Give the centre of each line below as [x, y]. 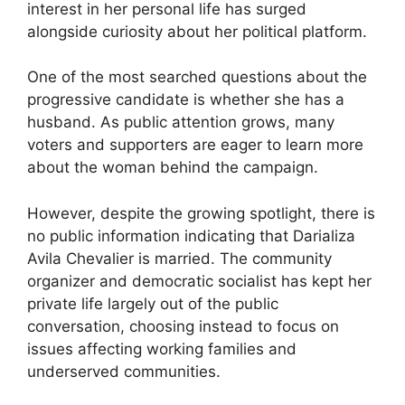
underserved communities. [124, 371]
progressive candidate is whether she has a [186, 100]
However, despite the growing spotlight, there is [201, 213]
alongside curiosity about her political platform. [197, 31]
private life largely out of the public [153, 303]
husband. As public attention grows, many [181, 122]
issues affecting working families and [162, 348]
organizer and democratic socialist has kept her [199, 281]
